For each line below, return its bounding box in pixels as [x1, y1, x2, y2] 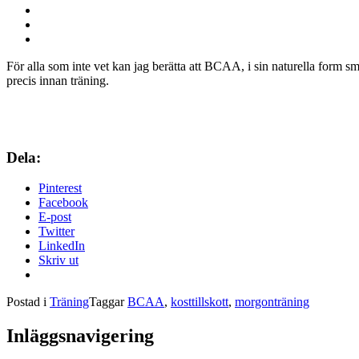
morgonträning [235, 295, 309, 309]
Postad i [6, 295, 50, 309]
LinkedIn [38, 239, 85, 253]
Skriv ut [38, 253, 79, 268]
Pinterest [38, 181, 82, 196]
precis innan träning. [6, 73, 109, 87]
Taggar [89, 295, 127, 309]
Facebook [38, 196, 88, 210]
